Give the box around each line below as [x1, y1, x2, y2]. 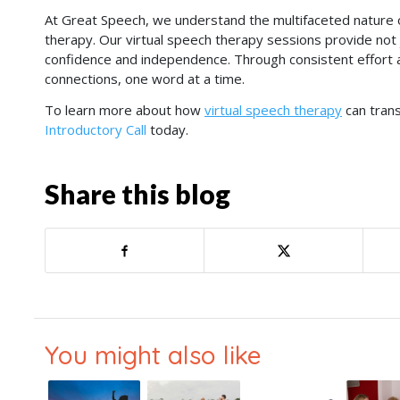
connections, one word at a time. [45, 70, 245, 88]
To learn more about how [45, 101, 204, 119]
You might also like [45, 338, 262, 371]
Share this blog [45, 177, 230, 210]
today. [146, 121, 188, 138]
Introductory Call [45, 121, 146, 138]
